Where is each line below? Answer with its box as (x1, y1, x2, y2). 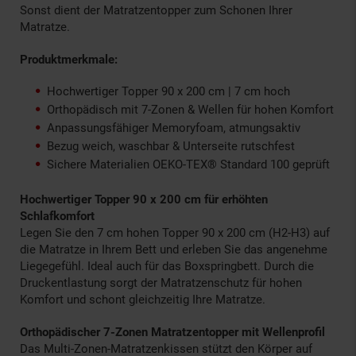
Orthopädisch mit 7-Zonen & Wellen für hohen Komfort (47, 102, 334, 117)
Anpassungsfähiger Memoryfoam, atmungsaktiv (47, 120, 300, 135)
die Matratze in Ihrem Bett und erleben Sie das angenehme (20, 242, 327, 257)
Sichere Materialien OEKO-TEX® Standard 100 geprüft (47, 157, 330, 172)
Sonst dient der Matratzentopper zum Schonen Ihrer (20, 2, 292, 17)
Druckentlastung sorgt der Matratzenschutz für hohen (20, 275, 302, 290)
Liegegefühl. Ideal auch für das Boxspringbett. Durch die (20, 258, 314, 273)
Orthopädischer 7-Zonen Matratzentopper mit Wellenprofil (20, 324, 325, 339)
